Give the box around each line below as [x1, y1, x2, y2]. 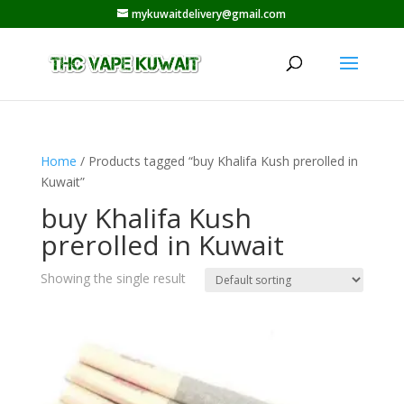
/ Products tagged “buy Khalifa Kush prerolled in [76, 152, 358, 170]
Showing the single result [40, 270, 186, 287]
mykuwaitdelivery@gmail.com [132, 6, 287, 22]
